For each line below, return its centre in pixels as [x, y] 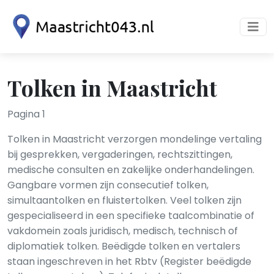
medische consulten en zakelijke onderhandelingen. [131, 170]
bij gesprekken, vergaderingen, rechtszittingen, [120, 154]
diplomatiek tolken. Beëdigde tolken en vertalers [124, 246]
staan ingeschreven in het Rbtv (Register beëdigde [129, 261]
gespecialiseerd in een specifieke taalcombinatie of [131, 216]
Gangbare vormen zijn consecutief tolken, [108, 185]
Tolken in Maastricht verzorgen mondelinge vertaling [135, 139]
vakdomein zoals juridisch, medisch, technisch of [123, 231]
